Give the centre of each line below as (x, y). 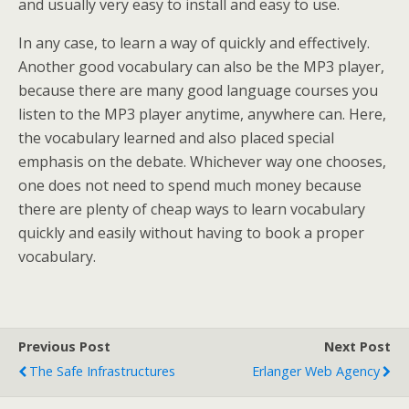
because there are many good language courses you (198, 90)
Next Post (357, 346)
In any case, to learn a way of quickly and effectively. (194, 43)
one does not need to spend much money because (190, 185)
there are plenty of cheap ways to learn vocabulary (192, 209)
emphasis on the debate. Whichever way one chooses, (202, 162)
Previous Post (64, 346)
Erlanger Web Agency (316, 371)
